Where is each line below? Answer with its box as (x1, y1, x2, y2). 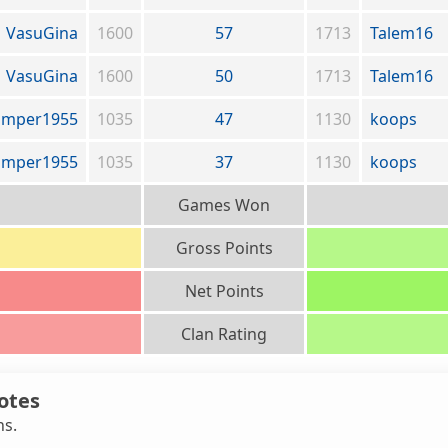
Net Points (184, 280, 264, 303)
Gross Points (175, 237, 273, 260)
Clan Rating (181, 323, 267, 346)
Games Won (178, 194, 270, 217)
